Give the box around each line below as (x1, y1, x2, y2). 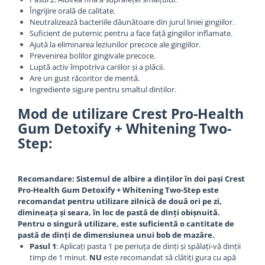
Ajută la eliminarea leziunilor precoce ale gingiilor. (30, 39, 201, 50)
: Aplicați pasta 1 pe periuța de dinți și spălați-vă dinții (56, 241, 241, 251)
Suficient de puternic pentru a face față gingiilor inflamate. (30, 28, 232, 38)
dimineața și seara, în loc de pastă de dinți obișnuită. (18, 207, 220, 218)
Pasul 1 (30, 241, 56, 251)
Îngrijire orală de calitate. (30, 5, 115, 16)
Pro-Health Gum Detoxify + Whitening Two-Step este (18, 185, 219, 195)
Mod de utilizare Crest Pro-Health (18, 104, 244, 123)
